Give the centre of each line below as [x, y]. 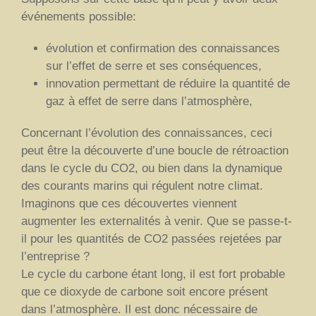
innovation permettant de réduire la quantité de [168, 83]
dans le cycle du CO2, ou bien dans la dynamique [152, 168]
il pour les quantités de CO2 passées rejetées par [152, 238]
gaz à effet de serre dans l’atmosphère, [149, 101]
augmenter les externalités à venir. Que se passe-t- [157, 221]
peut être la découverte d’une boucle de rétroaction [155, 150]
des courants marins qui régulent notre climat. [142, 186]
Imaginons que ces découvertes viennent [129, 203]
